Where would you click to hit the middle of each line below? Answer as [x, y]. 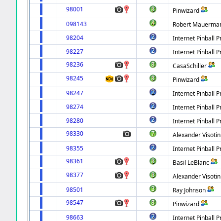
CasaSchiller [190, 66]
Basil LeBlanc [191, 162]
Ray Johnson [189, 190]
